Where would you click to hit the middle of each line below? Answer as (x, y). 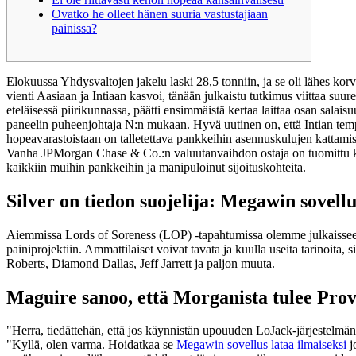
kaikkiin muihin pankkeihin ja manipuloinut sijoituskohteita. (156, 167)
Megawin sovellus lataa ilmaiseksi (261, 345)
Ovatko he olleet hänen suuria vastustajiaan (160, 14)
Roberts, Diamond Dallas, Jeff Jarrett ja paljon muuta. (141, 263)
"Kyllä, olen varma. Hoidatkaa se (91, 345)
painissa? (74, 28)
